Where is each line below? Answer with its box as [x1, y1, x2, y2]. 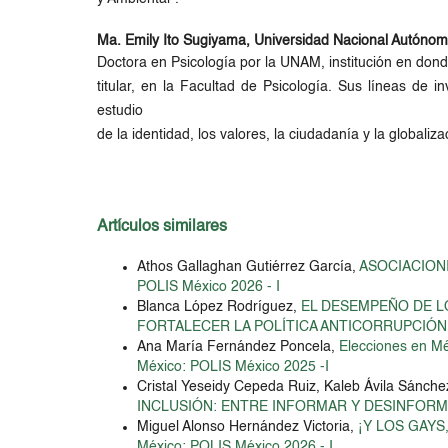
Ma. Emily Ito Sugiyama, [97, 33, 255, 48]
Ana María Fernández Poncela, [137, 339, 340, 354]
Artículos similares [97, 218, 228, 235]
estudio [97, 103, 144, 118]
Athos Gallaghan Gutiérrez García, [137, 259, 360, 274]
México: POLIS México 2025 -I [137, 359, 330, 374]
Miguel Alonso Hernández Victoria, [137, 419, 359, 434]
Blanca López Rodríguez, [137, 299, 302, 314]
